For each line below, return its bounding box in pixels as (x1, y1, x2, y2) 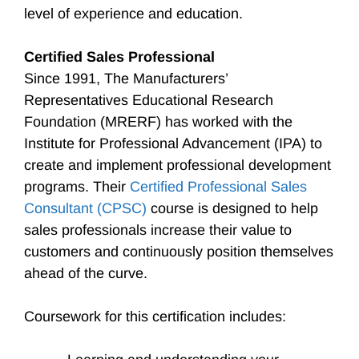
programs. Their (24, 179, 130, 195)
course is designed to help (147, 200, 318, 216)
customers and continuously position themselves (24, 244, 333, 260)
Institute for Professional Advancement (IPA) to (24, 135, 322, 151)
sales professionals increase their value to (24, 222, 292, 238)
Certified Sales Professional (24, 49, 215, 65)
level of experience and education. (24, 6, 247, 22)
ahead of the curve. (24, 265, 147, 281)
